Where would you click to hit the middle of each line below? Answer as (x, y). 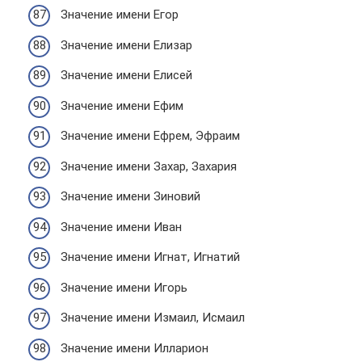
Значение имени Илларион (135, 348)
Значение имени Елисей (126, 75)
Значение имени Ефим (122, 105)
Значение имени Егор (120, 15)
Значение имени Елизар (126, 45)
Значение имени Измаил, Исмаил (153, 318)
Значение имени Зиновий (130, 196)
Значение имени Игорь (124, 287)
